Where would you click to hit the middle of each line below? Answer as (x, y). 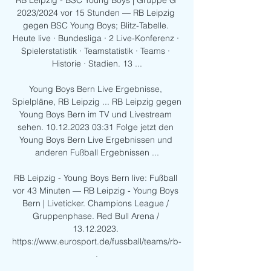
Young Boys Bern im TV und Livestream (96, 115)
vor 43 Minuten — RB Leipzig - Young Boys (96, 191)
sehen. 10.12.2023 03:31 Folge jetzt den (96, 127)
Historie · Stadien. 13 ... (97, 64)
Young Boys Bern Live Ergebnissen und (96, 140)
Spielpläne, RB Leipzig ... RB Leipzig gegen (97, 102)
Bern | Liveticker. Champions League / (96, 204)
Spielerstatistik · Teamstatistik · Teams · (96, 51)
